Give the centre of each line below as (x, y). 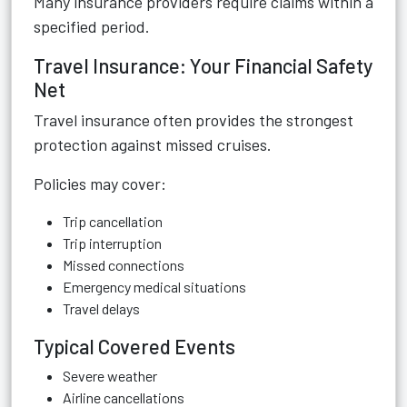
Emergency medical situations (154, 287)
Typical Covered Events (134, 346)
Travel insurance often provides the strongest (194, 120)
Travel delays (101, 308)
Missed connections (124, 265)
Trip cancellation (113, 221)
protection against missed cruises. (153, 144)
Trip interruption (112, 243)
